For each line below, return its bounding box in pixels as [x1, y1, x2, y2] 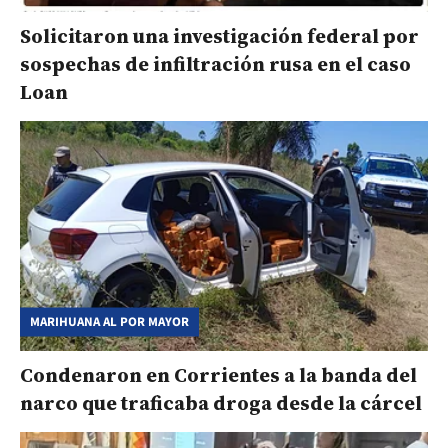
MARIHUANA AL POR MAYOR [30, 312, 189, 331]
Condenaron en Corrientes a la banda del [20, 360, 417, 389]
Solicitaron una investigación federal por [20, 22, 419, 51]
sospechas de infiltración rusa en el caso [20, 50, 411, 79]
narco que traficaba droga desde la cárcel [20, 388, 422, 417]
